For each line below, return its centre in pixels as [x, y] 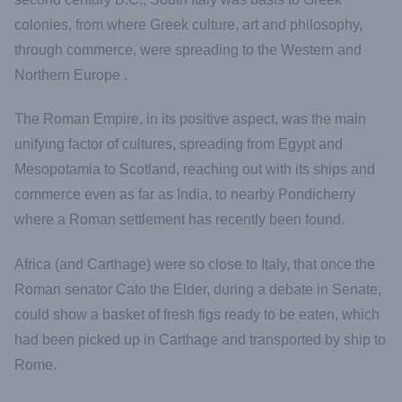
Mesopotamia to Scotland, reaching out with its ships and [195, 170]
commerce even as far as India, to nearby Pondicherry [185, 195]
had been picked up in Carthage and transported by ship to [200, 339]
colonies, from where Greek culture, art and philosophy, [188, 25]
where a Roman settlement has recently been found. [179, 220]
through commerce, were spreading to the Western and [188, 50]
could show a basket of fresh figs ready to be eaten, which [197, 314]
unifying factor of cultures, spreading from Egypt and [179, 144]
